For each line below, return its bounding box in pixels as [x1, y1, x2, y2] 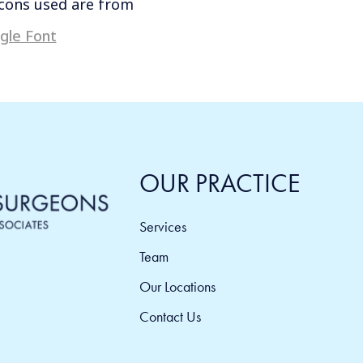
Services [139, 218, 186, 236]
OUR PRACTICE [139, 168, 300, 199]
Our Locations [139, 278, 216, 296]
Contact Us [139, 308, 201, 326]
